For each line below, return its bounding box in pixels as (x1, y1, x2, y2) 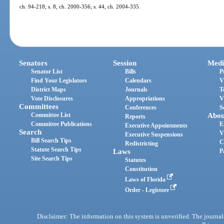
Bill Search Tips (31, 137, 72, 144)
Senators (19, 59, 48, 67)
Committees (19, 102, 59, 111)
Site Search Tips (31, 155, 73, 162)
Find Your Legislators (31, 77, 87, 84)
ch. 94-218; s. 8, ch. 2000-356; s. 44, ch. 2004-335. (19, 3, 141, 9)
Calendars (125, 77, 152, 84)
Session (113, 59, 137, 67)
